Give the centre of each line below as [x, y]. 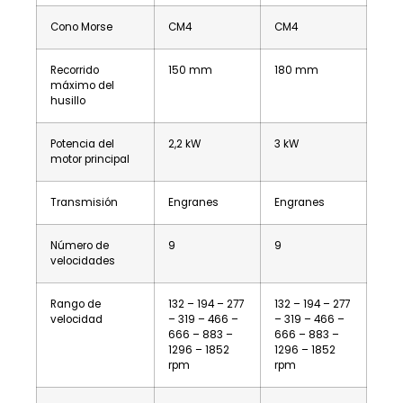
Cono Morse [81, 27]
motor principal [90, 160]
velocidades [83, 261]
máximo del [82, 86]
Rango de [76, 304]
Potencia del [82, 144]
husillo [68, 101]
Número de [80, 246]
